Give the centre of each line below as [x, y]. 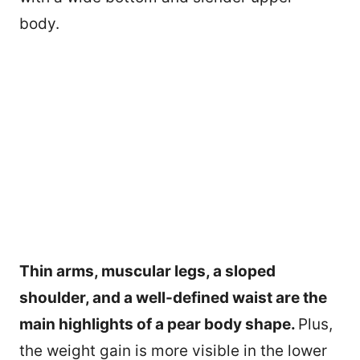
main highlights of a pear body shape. [159, 325]
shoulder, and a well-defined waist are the [173, 298]
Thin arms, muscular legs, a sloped [147, 272]
